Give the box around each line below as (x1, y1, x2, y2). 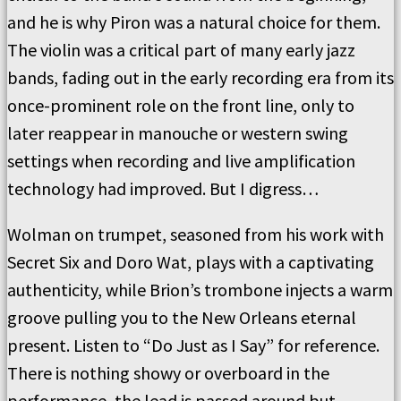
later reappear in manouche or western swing (7, 122, 348, 144)
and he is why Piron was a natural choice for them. (7, 11, 380, 33)
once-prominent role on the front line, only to (7, 94, 354, 116)
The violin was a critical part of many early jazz (7, 38, 355, 61)
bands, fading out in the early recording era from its (7, 66, 394, 89)
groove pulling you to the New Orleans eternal (7, 306, 356, 328)
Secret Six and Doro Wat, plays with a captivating (7, 251, 374, 273)
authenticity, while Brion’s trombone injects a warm (7, 278, 393, 301)
